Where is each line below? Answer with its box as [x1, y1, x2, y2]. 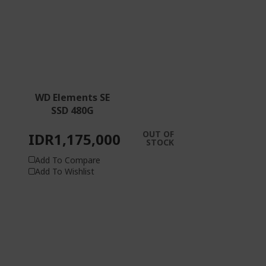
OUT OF [142, 128, 174, 140]
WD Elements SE [35, 91, 110, 104]
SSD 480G [51, 104, 94, 117]
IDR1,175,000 [28, 129, 121, 149]
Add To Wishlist [35, 166, 94, 177]
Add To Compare [35, 154, 100, 166]
